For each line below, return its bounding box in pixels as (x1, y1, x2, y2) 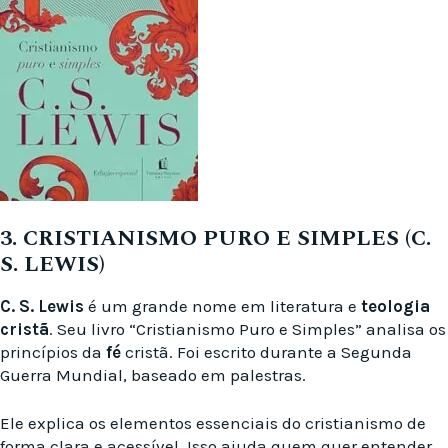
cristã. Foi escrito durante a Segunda (121, 341, 412, 362)
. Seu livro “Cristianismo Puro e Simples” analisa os (49, 318, 446, 339)
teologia (361, 295, 430, 316)
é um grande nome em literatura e (84, 295, 361, 316)
